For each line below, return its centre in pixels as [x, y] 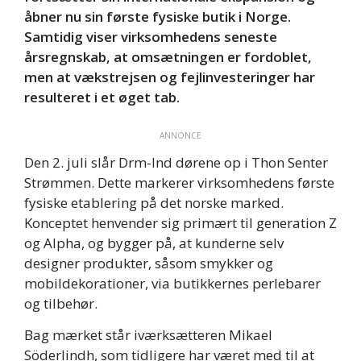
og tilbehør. [61, 303]
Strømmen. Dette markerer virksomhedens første [179, 182]
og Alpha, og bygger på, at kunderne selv [154, 243]
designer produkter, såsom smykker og [149, 263]
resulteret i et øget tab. [102, 98]
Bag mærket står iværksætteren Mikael [148, 335]
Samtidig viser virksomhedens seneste [151, 37]
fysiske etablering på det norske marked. [154, 202]
